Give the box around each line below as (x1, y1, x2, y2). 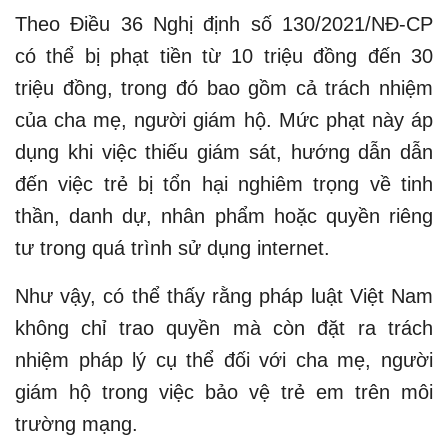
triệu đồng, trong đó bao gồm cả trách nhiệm (15, 76, 433, 99)
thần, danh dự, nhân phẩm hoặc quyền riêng (15, 204, 433, 227)
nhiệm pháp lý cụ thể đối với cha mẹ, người (15, 348, 433, 371)
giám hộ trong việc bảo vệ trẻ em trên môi (15, 380, 433, 403)
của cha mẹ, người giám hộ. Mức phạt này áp (15, 108, 433, 131)
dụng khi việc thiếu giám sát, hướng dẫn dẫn (15, 140, 433, 163)
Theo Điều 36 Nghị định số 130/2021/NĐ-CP (15, 12, 433, 35)
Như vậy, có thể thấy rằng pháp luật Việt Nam (15, 284, 433, 307)
